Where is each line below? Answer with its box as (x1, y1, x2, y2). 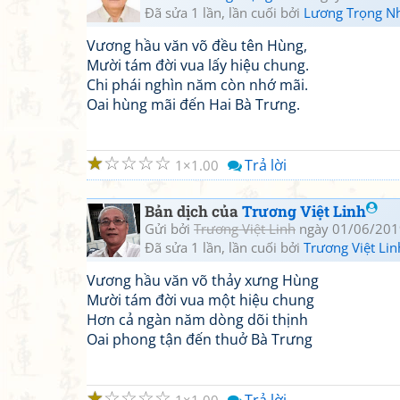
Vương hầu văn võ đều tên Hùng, (87, 36, 307, 55)
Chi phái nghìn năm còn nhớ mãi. (87, 75, 308, 95)
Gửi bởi (145, 220, 194, 237)
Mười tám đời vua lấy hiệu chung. (87, 55, 309, 75)
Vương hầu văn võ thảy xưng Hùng (87, 271, 319, 290)
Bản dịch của (145, 201, 242, 221)
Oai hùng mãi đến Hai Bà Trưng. (87, 95, 300, 114)
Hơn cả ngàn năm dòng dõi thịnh (87, 310, 308, 329)
